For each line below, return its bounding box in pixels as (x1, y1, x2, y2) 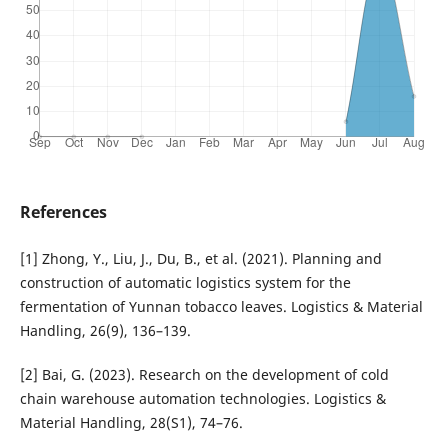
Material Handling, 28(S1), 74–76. (19, 413, 243, 433)
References (19, 201, 107, 224)
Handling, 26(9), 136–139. (19, 321, 191, 341)
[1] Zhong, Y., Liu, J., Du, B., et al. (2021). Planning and (19, 249, 382, 269)
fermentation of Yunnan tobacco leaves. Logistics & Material (19, 297, 423, 317)
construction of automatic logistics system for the (19, 273, 351, 293)
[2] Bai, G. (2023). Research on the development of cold (19, 365, 389, 385)
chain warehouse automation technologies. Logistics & (19, 389, 386, 409)
